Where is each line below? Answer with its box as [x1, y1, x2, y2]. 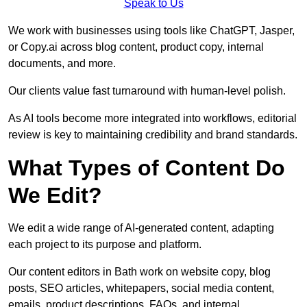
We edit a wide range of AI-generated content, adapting [8, 222, 274, 234]
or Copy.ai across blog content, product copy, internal [8, 41, 264, 53]
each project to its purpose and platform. [8, 238, 201, 251]
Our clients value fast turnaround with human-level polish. [8, 85, 286, 97]
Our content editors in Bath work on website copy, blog [8, 266, 271, 278]
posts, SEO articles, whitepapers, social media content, [8, 282, 274, 295]
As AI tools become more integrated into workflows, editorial [8, 112, 297, 125]
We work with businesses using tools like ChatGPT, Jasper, [8, 25, 295, 37]
